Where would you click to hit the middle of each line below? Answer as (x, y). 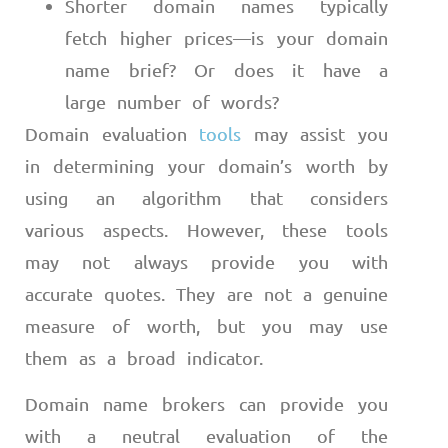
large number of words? (177, 101)
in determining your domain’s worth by (206, 165)
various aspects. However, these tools (206, 229)
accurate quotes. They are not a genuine (206, 293)
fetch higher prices (149, 37)
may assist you (315, 133)
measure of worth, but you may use (206, 325)
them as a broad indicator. (149, 357)
